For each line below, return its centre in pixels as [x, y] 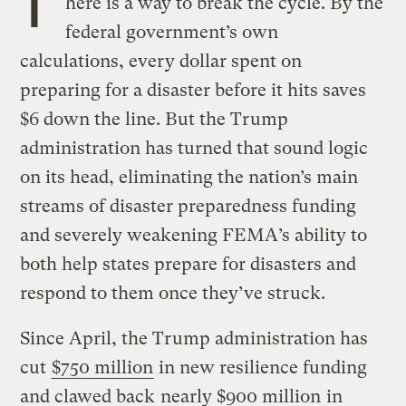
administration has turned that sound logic [194, 148]
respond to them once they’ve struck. [175, 293]
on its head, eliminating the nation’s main [189, 177]
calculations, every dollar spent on [161, 61]
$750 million [103, 367]
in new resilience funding [261, 367]
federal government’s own [171, 32]
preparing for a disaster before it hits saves [193, 90]
